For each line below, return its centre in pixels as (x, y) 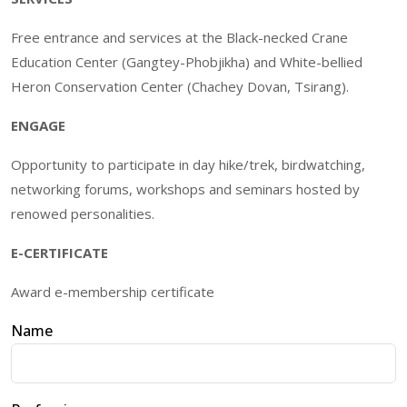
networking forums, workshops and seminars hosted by (185, 189)
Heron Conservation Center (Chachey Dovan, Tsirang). (180, 86)
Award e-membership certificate (113, 291)
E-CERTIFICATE (60, 252)
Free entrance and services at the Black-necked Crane (179, 37)
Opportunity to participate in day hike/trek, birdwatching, (188, 164)
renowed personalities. (83, 213)
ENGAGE (38, 125)
